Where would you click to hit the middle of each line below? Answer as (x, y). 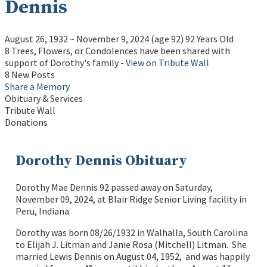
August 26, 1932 (36, 38)
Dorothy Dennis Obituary (102, 161)
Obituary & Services (44, 98)
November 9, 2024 (113, 38)
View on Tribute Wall (167, 62)
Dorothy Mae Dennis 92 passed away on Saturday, (114, 187)
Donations (26, 122)
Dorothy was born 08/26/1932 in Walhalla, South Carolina (132, 233)
